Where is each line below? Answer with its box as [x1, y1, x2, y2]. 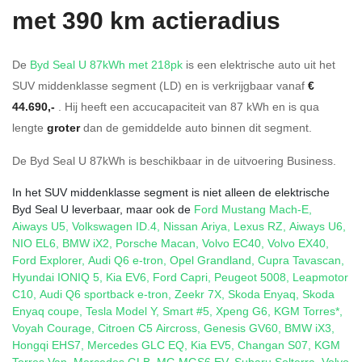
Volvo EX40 [267, 234, 326, 250]
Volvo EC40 [202, 234, 261, 250]
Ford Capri [153, 268, 208, 284]
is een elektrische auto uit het [183, 56, 335, 72]
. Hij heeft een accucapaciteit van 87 [55, 98, 246, 114]
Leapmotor [293, 268, 348, 284]
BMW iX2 [62, 234, 109, 250]
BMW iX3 [284, 319, 331, 335]
